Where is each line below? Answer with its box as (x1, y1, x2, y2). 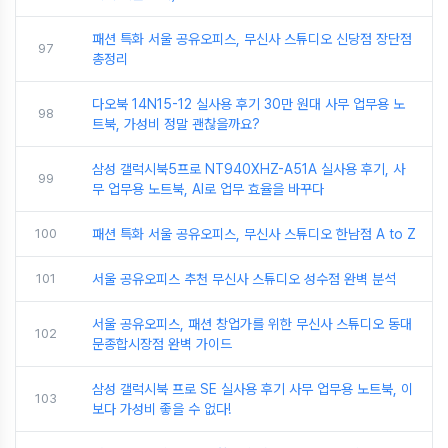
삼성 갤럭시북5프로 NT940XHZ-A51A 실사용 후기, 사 (92, 160, 405, 177)
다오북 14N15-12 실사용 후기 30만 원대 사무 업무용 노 (92, 95, 405, 112)
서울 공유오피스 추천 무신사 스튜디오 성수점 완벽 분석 (92, 270, 396, 287)
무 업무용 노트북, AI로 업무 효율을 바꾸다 (92, 180, 324, 197)
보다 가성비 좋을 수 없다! (92, 400, 231, 417)
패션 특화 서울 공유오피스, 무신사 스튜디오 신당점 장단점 (92, 30, 412, 47)
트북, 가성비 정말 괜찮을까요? (92, 115, 260, 132)
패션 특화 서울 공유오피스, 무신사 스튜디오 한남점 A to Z (92, 225, 416, 242)
